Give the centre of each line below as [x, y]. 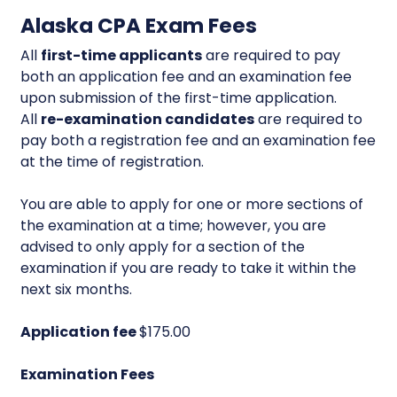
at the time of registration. [113, 162]
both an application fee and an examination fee [187, 77]
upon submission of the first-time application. [179, 98]
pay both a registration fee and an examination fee [198, 140]
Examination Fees [88, 374]
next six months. [77, 289]
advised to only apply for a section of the [163, 247]
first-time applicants [122, 55]
